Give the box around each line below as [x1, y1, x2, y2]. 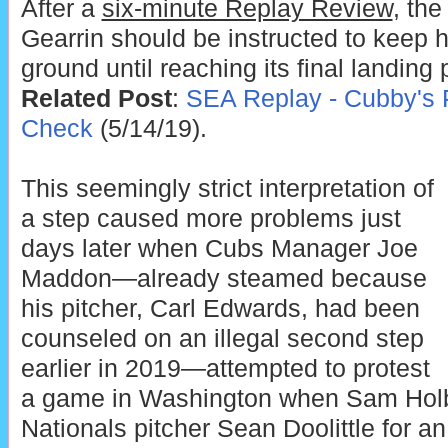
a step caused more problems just [20, 204, 401, 232]
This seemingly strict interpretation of [20, 174, 434, 202]
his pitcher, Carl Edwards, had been [20, 294, 420, 322]
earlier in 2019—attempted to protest [20, 354, 430, 382]
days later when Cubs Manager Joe [20, 234, 418, 262]
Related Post [20, 84, 172, 112]
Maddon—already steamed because [20, 264, 427, 292]
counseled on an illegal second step [20, 324, 424, 352]
